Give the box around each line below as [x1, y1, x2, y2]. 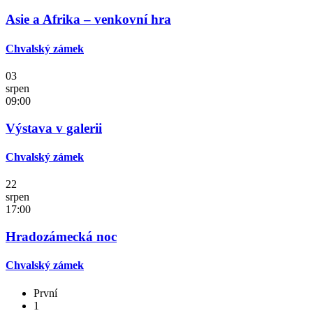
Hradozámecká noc [6, 228, 117, 244]
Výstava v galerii [6, 120, 102, 136]
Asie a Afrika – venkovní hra [6, 12, 171, 27]
